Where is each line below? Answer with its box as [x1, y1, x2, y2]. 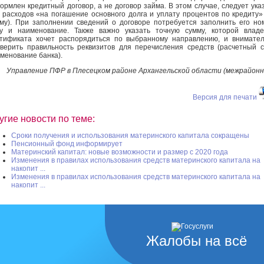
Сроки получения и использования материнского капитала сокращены [11, 131, 249, 140]
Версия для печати [193, 93, 257, 101]
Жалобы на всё [146, 233, 247, 249]
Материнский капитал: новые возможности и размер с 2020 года [11, 148, 228, 157]
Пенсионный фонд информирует [11, 140, 123, 148]
